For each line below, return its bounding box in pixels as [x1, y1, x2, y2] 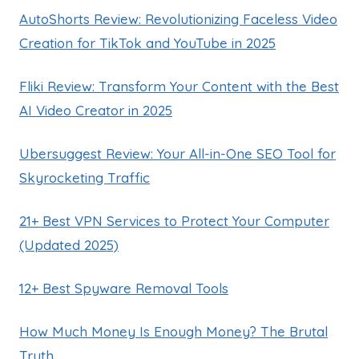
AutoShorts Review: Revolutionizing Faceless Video [19, 10, 337, 27]
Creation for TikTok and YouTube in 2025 [19, 34, 276, 51]
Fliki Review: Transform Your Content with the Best [19, 77, 339, 95]
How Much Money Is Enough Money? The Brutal [19, 322, 328, 340]
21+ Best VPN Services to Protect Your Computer [19, 212, 329, 229]
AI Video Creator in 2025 [19, 101, 172, 119]
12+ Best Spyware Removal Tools [19, 279, 228, 296]
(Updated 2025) [19, 236, 119, 253]
